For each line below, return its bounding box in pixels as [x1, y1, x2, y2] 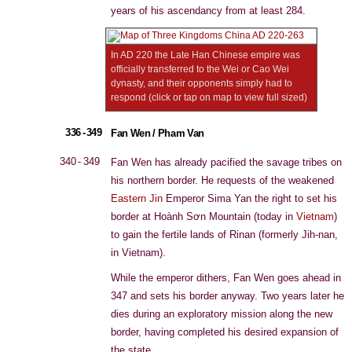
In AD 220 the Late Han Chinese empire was [111, 49, 300, 60]
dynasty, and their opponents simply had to [111, 78, 292, 89]
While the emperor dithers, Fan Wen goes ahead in [111, 272, 341, 284]
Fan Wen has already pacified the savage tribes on [111, 156, 342, 168]
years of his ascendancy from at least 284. [111, 5, 306, 16]
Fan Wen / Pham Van [111, 127, 205, 139]
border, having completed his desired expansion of [111, 326, 339, 338]
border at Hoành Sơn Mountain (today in [111, 211, 296, 222]
